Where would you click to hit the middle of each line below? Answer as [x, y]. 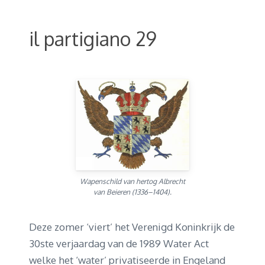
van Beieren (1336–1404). [132, 192]
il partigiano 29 [93, 39]
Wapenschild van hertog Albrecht [132, 181]
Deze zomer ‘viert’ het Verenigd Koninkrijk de [132, 227]
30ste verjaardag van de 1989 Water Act [119, 243]
